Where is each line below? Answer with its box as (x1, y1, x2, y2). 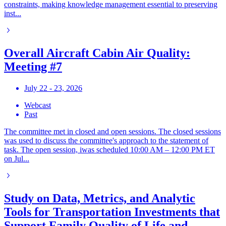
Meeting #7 (4, 60, 62, 73)
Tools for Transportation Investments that (4, 205, 220, 218)
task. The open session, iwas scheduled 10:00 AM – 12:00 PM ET (4, 145, 215, 154)
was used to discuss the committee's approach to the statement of (4, 136, 208, 145)
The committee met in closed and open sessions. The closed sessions (4, 127, 221, 136)
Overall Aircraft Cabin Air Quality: (4, 46, 190, 60)
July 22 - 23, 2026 (24, 83, 82, 92)
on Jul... (4, 154, 29, 163)
